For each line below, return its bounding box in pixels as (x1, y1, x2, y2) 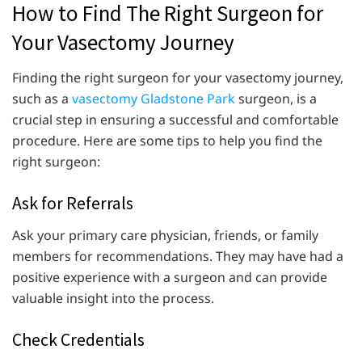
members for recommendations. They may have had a (12, 246, 343, 265)
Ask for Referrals (12, 192, 133, 215)
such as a (12, 90, 72, 108)
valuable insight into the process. (12, 288, 214, 307)
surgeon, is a (235, 90, 317, 108)
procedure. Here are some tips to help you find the (12, 132, 322, 150)
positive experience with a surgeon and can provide (12, 267, 327, 286)
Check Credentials (12, 328, 145, 351)
